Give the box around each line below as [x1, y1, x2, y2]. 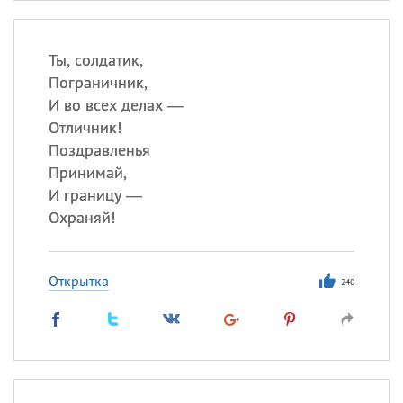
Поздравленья [48, 139, 150, 160]
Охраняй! [48, 207, 115, 228]
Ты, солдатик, [48, 49, 143, 70]
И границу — [48, 184, 142, 205]
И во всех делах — [48, 94, 184, 115]
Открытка [48, 272, 109, 290]
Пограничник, [48, 72, 148, 93]
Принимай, [48, 162, 127, 183]
